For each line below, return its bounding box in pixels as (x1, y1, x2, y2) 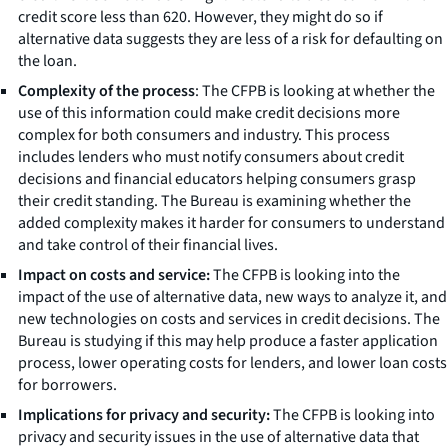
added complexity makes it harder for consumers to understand (18, 211, 445, 234)
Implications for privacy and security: (18, 403, 270, 426)
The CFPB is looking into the (210, 263, 400, 286)
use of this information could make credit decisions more (18, 101, 400, 124)
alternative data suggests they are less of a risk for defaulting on (18, 27, 443, 50)
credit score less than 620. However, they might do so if (18, 5, 383, 28)
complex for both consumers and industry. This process (18, 123, 390, 146)
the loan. (18, 49, 77, 72)
